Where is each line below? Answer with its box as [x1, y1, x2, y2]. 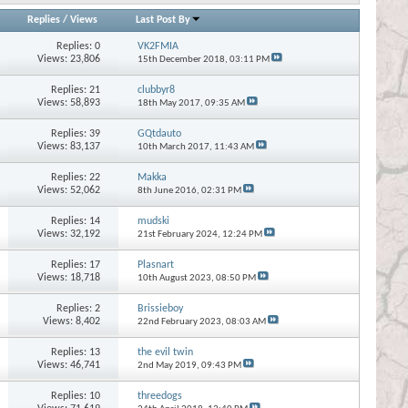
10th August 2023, [137, 272, 216, 283]
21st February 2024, [137, 229, 222, 240]
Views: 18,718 [37, 271, 101, 283]
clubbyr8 [137, 84, 175, 96]
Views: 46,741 [37, 359, 101, 371]
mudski [137, 215, 169, 227]
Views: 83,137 [37, 140, 101, 152]
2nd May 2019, [137, 360, 201, 371]
